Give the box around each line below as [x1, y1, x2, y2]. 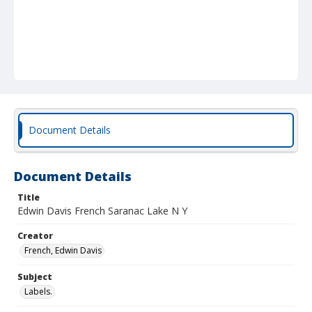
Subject [17, 271, 52, 283]
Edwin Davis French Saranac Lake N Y [17, 204, 187, 217]
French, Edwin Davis [24, 244, 102, 256]
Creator [17, 230, 53, 242]
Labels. [24, 286, 52, 297]
